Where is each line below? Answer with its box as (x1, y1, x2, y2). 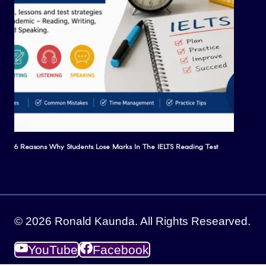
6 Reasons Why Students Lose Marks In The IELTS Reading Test (14, 142, 218, 150)
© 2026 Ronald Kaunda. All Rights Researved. (14, 215, 251, 227)
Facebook (92, 243, 149, 256)
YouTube (27, 243, 78, 256)
